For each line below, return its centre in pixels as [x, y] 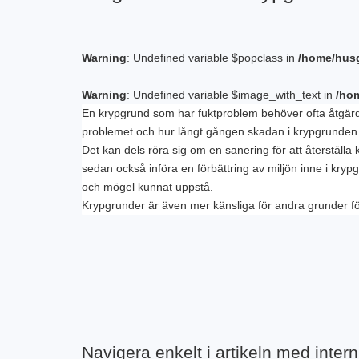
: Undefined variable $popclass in [212, 58]
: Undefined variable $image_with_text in [231, 95]
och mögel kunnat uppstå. [147, 187]
